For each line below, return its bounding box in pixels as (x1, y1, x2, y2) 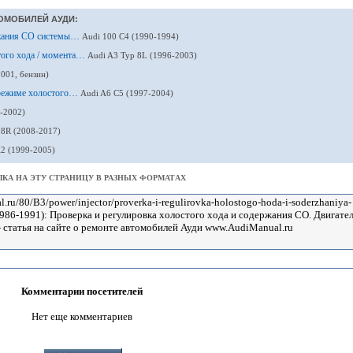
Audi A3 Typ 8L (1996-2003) (87, 50, 197, 60)
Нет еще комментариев (32, 310, 132, 322)
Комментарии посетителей (21, 285, 143, 297)
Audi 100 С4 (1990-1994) (82, 32, 179, 41)
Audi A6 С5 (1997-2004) (80, 88, 173, 98)
